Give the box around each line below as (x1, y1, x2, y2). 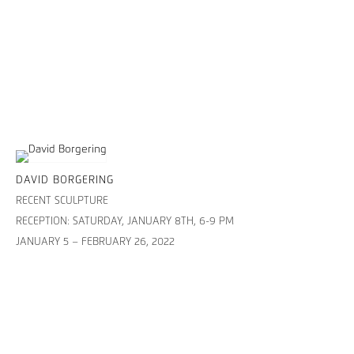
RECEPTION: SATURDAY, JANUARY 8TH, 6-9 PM (16, 216, 234, 227)
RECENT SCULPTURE (16, 195, 108, 206)
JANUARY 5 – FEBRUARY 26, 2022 (16, 236, 175, 247)
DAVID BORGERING (16, 175, 114, 186)
